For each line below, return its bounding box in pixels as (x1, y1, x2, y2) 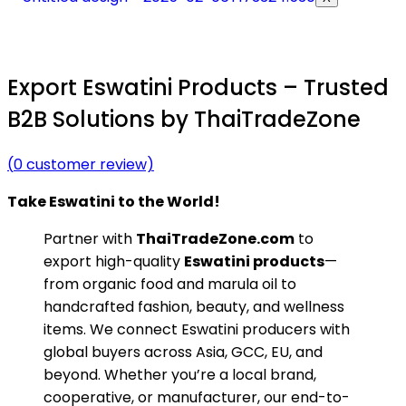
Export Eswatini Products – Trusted (7, 72, 389, 102)
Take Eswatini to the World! (7, 190, 220, 212)
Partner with (43, 227, 136, 249)
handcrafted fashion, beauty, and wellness (43, 295, 344, 317)
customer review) (23, 153, 154, 175)
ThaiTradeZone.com (136, 227, 295, 249)
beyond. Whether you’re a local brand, (43, 363, 316, 385)
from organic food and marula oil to (43, 273, 296, 295)
